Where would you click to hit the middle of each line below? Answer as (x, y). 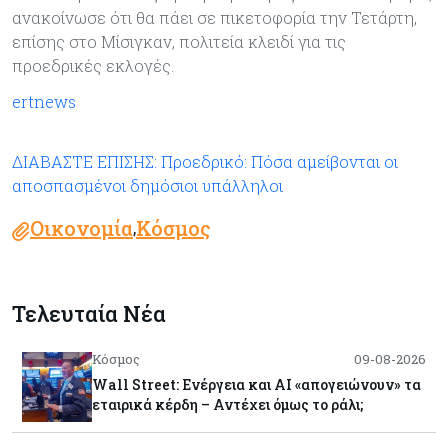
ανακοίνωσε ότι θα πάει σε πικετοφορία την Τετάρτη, (214, 17)
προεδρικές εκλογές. (93, 65)
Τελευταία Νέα (89, 313)
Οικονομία (81, 227)
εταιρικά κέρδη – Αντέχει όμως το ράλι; (227, 404)
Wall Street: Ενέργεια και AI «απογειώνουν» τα (256, 384)
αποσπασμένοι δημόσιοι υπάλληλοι (147, 185)
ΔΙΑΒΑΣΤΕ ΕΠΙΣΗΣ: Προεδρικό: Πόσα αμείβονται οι (205, 161)
